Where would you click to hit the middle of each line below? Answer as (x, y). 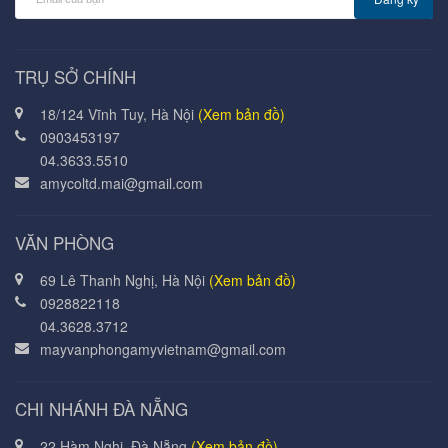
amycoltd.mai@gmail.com (121, 183)
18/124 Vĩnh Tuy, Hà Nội (119, 114)
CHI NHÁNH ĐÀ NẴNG (101, 408)
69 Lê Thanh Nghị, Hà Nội (124, 280)
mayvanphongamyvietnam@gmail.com (163, 349)
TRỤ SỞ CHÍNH (75, 76)
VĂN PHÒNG (64, 242)
